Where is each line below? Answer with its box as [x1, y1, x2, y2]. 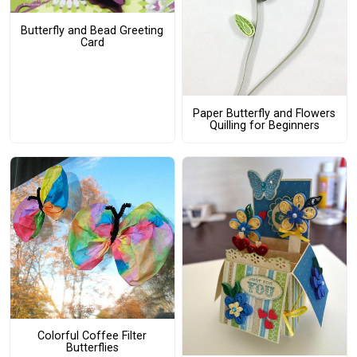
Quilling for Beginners [209, 118, 320, 132]
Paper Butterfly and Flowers [193, 106, 336, 120]
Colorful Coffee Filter [37, 329, 147, 343]
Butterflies [65, 341, 119, 355]
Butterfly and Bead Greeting [21, 23, 164, 37]
